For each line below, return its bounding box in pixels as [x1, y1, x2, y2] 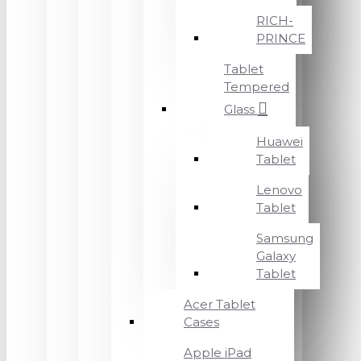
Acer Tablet [184, 297, 255, 312]
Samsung [256, 230, 313, 246]
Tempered [224, 79, 289, 94]
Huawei [256, 134, 303, 149]
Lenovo [256, 182, 302, 197]
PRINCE [256, 31, 305, 46]
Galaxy [256, 248, 296, 263]
